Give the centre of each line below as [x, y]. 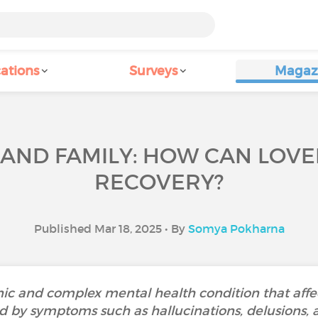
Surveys [153, 71]
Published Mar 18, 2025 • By [111, 229]
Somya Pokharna [236, 229]
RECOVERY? [159, 182]
